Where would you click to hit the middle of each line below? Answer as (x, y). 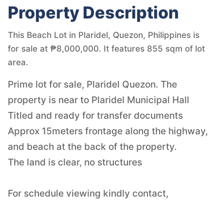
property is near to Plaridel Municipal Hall (99, 100)
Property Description (93, 12)
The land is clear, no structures (75, 162)
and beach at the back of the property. (92, 146)
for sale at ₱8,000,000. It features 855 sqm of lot (106, 48)
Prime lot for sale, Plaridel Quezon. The (92, 84)
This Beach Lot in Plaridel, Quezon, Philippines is (104, 35)
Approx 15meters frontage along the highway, (108, 131)
